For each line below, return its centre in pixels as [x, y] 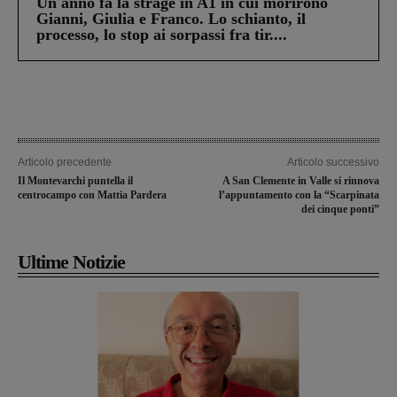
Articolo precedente [65, 163]
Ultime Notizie [71, 262]
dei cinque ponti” [340, 210]
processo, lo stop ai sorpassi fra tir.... [162, 35]
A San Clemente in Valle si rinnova [300, 181]
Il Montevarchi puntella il [75, 181]
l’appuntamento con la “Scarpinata [299, 195]
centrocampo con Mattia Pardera [92, 195]
